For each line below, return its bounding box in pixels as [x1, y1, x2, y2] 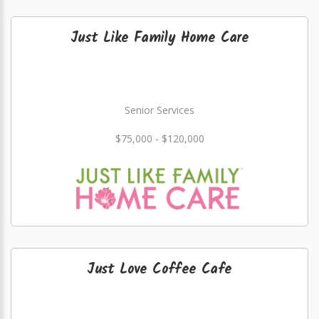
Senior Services [125, 103, 194, 117]
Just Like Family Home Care [70, 27, 249, 50]
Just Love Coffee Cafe [87, 258, 232, 281]
